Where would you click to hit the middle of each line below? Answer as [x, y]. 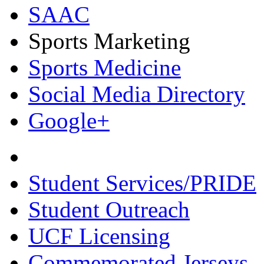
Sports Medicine [105, 67]
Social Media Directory [137, 94]
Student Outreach [109, 209]
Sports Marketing [109, 41]
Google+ [69, 121]
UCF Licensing [99, 236]
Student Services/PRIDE [142, 183]
